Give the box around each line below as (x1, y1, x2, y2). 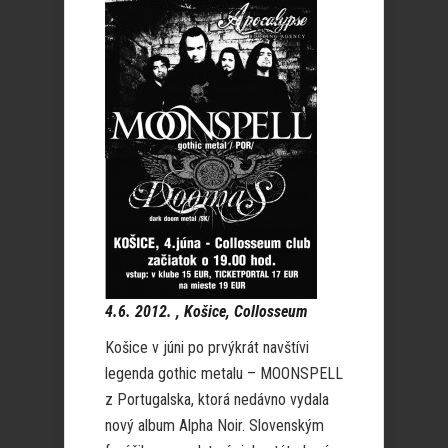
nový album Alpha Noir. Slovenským (105, 416, 324, 435)
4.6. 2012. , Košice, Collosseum (105, 302, 308, 321)
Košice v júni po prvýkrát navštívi (105, 338, 309, 357)
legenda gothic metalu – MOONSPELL (105, 364, 343, 383)
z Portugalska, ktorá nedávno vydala (105, 390, 329, 409)
